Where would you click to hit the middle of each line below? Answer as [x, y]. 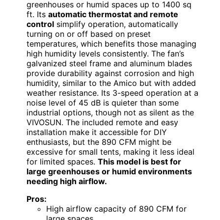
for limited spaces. [62, 162]
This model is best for [139, 162]
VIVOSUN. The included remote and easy [102, 123]
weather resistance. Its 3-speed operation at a [112, 93]
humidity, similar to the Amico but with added [111, 83]
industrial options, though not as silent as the [110, 113]
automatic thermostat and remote [113, 14]
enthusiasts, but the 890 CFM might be [99, 142]
